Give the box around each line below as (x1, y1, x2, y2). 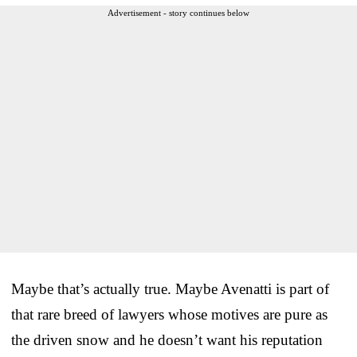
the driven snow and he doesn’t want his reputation (11, 331, 323, 348)
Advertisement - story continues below (108, 7, 249, 18)
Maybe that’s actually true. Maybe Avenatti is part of (11, 280, 329, 297)
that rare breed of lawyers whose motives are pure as (11, 305, 328, 323)
